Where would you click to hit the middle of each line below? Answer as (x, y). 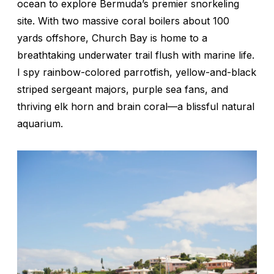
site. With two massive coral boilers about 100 (123, 20)
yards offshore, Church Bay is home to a (112, 38)
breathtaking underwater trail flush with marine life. (136, 55)
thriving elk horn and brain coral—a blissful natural (136, 106)
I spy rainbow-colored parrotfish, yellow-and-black (137, 72)
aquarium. (40, 123)
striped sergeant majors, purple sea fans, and (123, 89)
